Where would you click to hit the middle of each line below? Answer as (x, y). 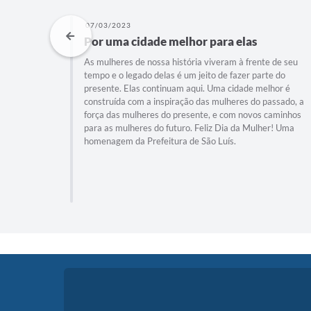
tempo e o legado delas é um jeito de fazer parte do (185, 75)
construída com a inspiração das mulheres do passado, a (194, 101)
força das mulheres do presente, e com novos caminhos (193, 114)
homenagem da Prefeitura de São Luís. (160, 141)
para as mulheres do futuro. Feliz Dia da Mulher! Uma (190, 127)
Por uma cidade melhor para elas (171, 41)
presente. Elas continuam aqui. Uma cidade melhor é (187, 88)
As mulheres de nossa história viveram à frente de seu (191, 61)
